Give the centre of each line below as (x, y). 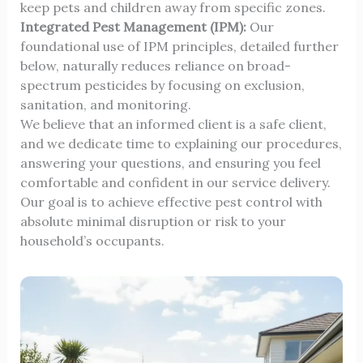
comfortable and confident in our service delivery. (175, 182)
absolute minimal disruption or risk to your (153, 221)
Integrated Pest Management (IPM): (133, 26)
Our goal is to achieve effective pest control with (171, 201)
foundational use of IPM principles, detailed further (179, 46)
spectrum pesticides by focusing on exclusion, (162, 85)
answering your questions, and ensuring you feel (170, 162)
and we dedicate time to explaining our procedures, (181, 143)
